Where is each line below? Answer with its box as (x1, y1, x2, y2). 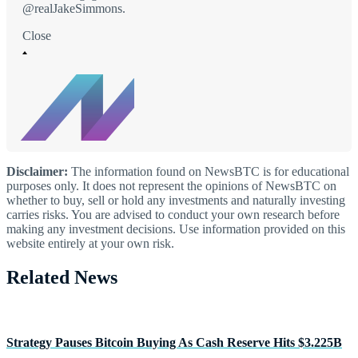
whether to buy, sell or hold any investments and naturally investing (6, 193, 345, 208)
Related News (6, 267, 117, 288)
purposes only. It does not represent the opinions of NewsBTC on (6, 179, 336, 193)
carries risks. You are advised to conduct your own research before (6, 208, 340, 222)
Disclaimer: (6, 165, 68, 179)
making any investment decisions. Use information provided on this (6, 222, 345, 237)
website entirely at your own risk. (6, 237, 174, 251)
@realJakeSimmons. (22, 2, 125, 16)
